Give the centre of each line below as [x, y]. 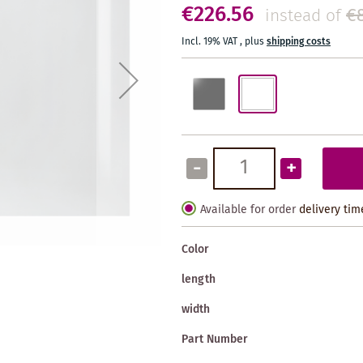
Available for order [248, 209]
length [199, 279]
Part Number [215, 339]
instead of [303, 16]
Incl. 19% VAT [211, 41]
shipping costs [299, 41]
